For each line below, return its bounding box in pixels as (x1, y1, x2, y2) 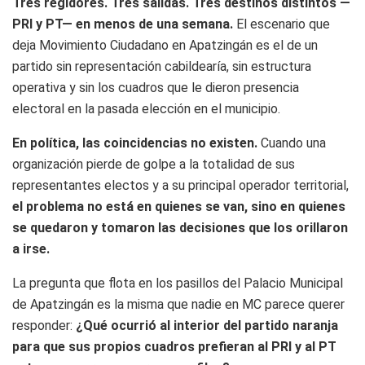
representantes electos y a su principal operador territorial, (12, 178, 349, 194)
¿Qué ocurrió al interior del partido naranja (76, 318, 338, 334)
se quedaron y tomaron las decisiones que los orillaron (12, 220, 348, 236)
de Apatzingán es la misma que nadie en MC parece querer (12, 297, 345, 313)
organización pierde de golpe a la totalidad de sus (12, 156, 295, 173)
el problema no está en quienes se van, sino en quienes (12, 199, 345, 215)
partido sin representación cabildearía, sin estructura (12, 59, 311, 75)
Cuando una (257, 135, 326, 152)
